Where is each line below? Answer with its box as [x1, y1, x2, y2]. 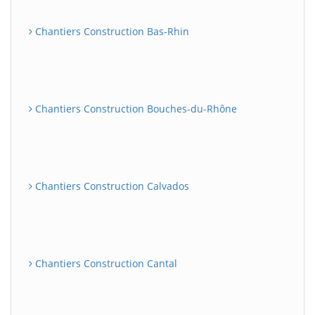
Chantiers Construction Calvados [32, 179, 189, 193]
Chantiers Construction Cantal [32, 257, 177, 270]
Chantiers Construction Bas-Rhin [32, 25, 189, 38]
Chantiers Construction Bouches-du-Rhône [32, 102, 237, 115]
